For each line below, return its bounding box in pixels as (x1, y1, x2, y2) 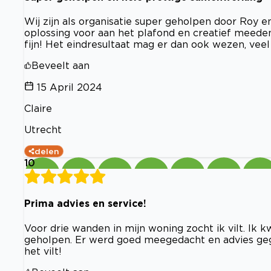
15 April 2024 (37, 82, 102, 93)
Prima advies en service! (24, 198, 146, 209)
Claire (24, 103, 52, 114)
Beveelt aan (31, 60, 90, 71)
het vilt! (24, 245, 62, 256)
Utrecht (24, 124, 62, 135)
